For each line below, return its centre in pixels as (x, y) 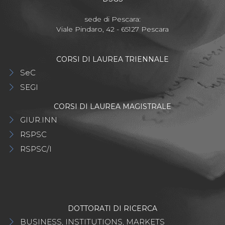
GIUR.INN (39, 120)
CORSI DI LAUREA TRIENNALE (113, 60)
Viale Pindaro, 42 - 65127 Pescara (113, 29)
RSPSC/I (36, 149)
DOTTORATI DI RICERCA (113, 209)
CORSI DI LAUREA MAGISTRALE (113, 107)
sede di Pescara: (113, 19)
